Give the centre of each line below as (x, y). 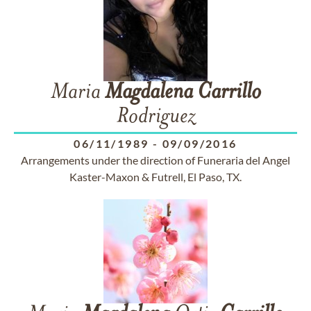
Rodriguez (155, 117)
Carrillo (229, 93)
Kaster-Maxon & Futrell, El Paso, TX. (155, 177)
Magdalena (149, 93)
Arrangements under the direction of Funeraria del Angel (155, 160)
